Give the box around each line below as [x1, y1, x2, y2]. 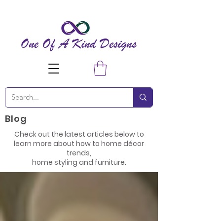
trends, [67, 147, 91, 158]
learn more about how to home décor [14, 138, 144, 148]
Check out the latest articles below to [14, 129, 144, 139]
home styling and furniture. [32, 157, 126, 167]
